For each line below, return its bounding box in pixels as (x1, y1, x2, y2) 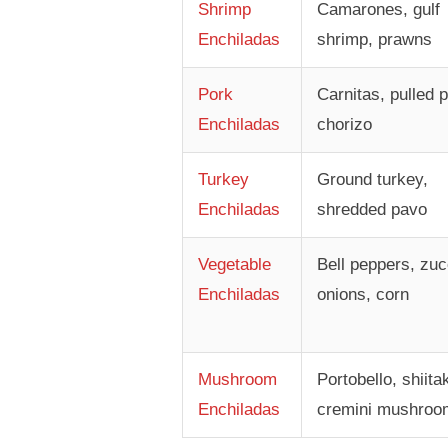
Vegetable (197, 255, 271, 275)
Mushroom (197, 370, 277, 390)
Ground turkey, (316, 170, 428, 190)
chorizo (316, 115, 372, 135)
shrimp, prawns (316, 30, 432, 50)
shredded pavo (316, 200, 427, 220)
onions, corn (316, 285, 409, 305)
